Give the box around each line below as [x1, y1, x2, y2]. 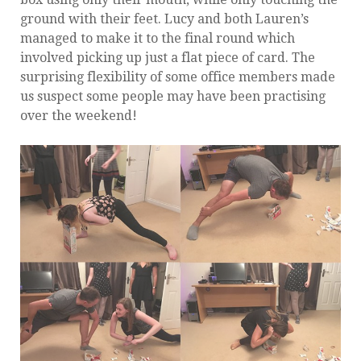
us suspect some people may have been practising [20, 88, 326, 104]
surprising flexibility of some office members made [20, 68, 335, 85]
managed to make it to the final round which [20, 30, 295, 46]
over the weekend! [20, 107, 137, 123]
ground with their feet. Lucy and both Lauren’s [20, 10, 309, 27]
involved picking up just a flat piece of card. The [20, 49, 315, 65]
